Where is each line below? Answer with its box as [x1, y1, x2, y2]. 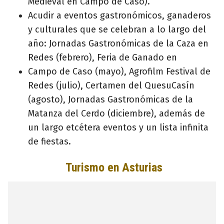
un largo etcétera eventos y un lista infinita [28, 121, 208, 133]
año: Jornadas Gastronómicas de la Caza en [28, 37, 208, 49]
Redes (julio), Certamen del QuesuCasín [28, 79, 194, 91]
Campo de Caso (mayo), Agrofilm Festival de [28, 65, 210, 77]
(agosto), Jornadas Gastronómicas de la [28, 93, 193, 105]
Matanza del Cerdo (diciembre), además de [28, 107, 205, 119]
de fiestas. [28, 135, 71, 147]
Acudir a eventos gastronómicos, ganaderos [28, 9, 211, 21]
